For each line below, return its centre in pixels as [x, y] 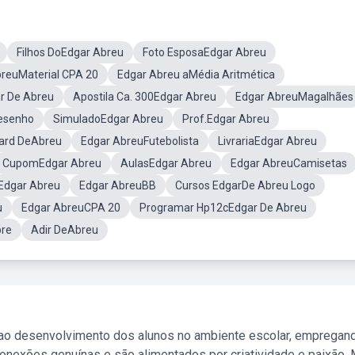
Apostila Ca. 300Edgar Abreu [145, 97]
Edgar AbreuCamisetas [289, 163]
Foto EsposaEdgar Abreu [204, 52]
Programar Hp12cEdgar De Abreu [223, 208]
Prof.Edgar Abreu [226, 119]
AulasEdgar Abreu [166, 163]
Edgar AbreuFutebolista [140, 141]
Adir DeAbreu [65, 230]
